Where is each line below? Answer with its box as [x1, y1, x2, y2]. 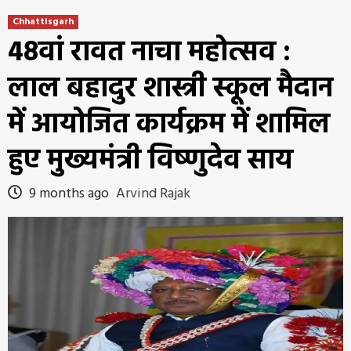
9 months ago [26, 183, 112, 205]
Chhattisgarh [13, 14, 74, 30]
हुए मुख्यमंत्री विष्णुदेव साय [8, 139, 293, 184]
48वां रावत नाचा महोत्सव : [8, 31, 291, 76]
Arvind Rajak [116, 183, 190, 205]
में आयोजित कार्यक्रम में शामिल [8, 103, 330, 148]
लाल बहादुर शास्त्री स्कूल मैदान [8, 67, 333, 112]
